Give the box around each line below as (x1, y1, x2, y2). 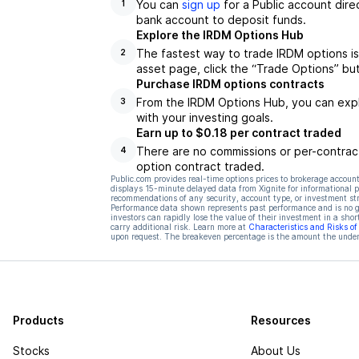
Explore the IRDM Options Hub (135, 28, 304, 42)
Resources (251, 313, 312, 327)
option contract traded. (135, 159, 264, 173)
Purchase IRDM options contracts (135, 77, 325, 91)
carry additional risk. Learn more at (110, 222, 246, 232)
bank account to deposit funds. (135, 13, 306, 26)
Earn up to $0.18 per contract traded (135, 126, 341, 139)
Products (13, 313, 64, 327)
